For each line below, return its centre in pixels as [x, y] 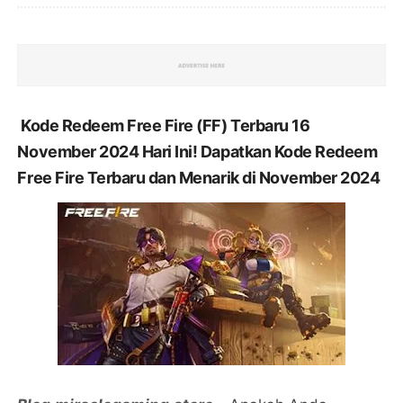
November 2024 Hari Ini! [109, 151]
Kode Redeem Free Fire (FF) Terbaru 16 [166, 125]
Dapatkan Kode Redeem [289, 151]
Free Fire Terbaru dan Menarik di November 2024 [199, 177]
